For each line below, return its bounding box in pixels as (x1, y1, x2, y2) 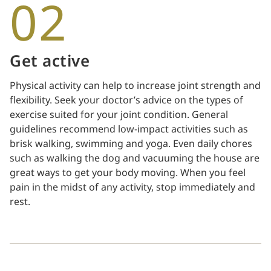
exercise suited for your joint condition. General (10, 107, 228, 122)
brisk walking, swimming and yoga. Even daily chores (10, 136, 252, 151)
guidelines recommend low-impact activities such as (10, 122, 248, 137)
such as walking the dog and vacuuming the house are (10, 151, 260, 166)
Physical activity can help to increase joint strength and (10, 78, 261, 93)
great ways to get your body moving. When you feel (10, 165, 246, 180)
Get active (10, 49, 90, 74)
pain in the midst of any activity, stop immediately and (10, 180, 255, 195)
